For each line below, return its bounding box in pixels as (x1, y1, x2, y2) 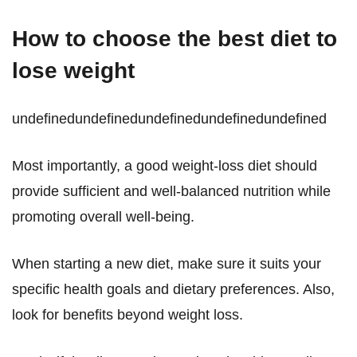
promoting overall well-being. (12, 209, 194, 225)
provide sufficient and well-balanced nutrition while (12, 183, 331, 199)
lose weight (12, 58, 135, 83)
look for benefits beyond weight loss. (12, 307, 243, 323)
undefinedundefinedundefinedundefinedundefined (12, 111, 327, 127)
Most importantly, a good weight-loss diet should (12, 158, 317, 174)
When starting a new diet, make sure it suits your (12, 256, 321, 272)
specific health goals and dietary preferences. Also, (12, 281, 335, 297)
